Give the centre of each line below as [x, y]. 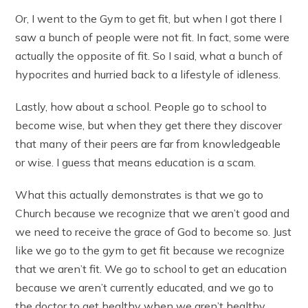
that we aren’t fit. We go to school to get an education [151, 268]
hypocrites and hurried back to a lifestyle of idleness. [148, 74]
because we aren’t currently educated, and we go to [145, 287]
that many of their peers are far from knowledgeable [148, 143]
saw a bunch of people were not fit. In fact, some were [153, 37]
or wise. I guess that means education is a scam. [136, 162]
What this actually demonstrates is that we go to [140, 194]
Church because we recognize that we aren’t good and [153, 213]
